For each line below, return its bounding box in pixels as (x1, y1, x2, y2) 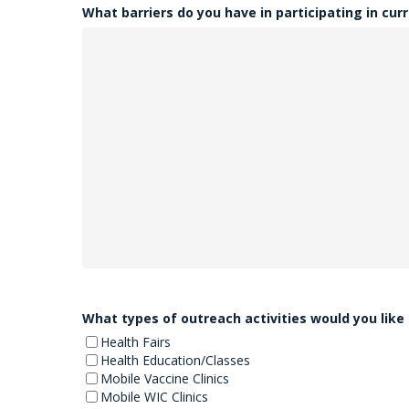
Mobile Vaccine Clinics (100, 370, 230, 387)
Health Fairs (100, 333, 172, 351)
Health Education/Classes (100, 351, 251, 369)
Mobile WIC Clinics (100, 388, 209, 405)
